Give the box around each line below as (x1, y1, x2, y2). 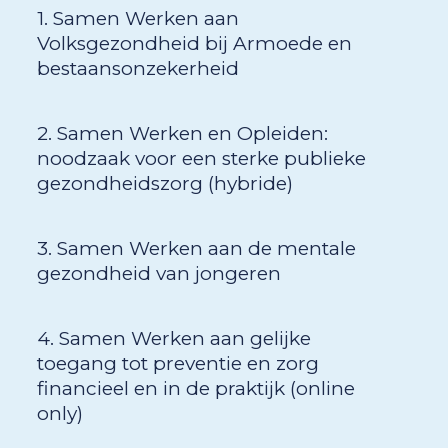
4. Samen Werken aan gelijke (36, 327, 311, 351)
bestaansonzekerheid (36, 57, 239, 81)
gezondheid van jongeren (36, 262, 281, 286)
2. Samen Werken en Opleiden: (36, 122, 328, 146)
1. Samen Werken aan (36, 7, 239, 31)
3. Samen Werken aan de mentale (36, 237, 356, 261)
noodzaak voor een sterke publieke (36, 147, 366, 171)
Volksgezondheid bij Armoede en (36, 32, 352, 56)
